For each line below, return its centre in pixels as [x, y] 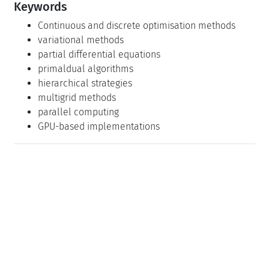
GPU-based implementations [99, 126]
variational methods [81, 40]
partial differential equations [99, 54]
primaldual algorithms [86, 68]
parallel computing [78, 112]
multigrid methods [77, 97]
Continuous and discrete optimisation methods [137, 25]
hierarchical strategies [85, 83]
